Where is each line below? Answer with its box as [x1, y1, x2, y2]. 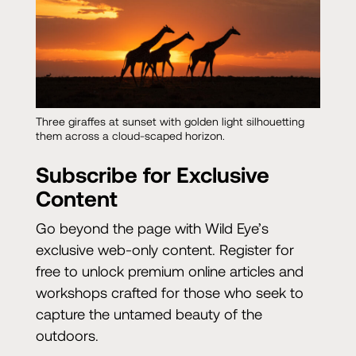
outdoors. [35, 327, 99, 344]
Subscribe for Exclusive [35, 162, 269, 188]
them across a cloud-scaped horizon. [35, 130, 225, 143]
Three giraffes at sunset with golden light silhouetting [35, 115, 304, 129]
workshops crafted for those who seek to [35, 284, 304, 301]
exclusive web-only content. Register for [35, 241, 294, 258]
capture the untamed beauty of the [35, 305, 262, 323]
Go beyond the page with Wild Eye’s [35, 219, 269, 237]
